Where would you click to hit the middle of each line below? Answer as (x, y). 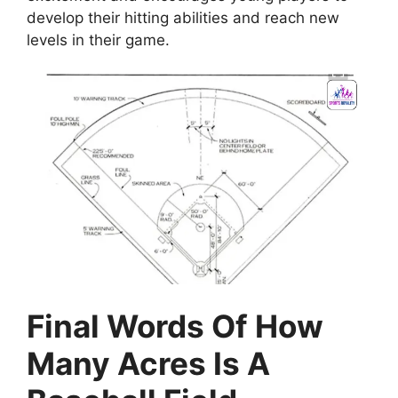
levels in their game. (98, 40)
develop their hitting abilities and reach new (183, 17)
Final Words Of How (175, 326)
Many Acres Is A (148, 363)
